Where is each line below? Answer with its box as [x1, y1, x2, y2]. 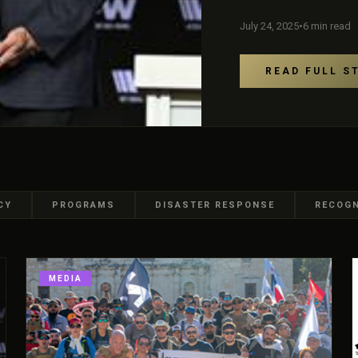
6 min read [303, 19, 352, 32]
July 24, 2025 [240, 19, 300, 32]
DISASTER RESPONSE [155, 199, 275, 210]
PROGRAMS [52, 199, 115, 210]
